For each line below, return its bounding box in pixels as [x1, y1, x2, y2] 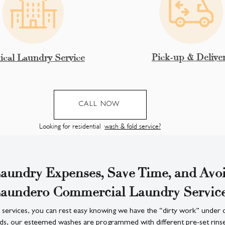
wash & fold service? [104, 122, 161, 130]
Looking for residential [39, 122, 104, 130]
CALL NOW [78, 101, 120, 108]
